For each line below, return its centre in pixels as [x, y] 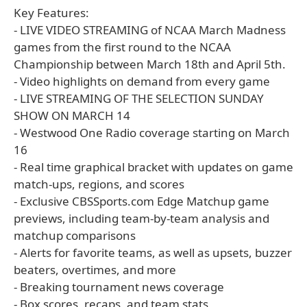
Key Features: [51, 13]
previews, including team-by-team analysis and [142, 218]
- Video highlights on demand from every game [142, 81]
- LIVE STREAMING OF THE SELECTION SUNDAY [139, 98]
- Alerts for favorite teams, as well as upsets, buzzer [153, 253]
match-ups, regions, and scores [99, 184]
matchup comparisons [75, 235]
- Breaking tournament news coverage [119, 287]
